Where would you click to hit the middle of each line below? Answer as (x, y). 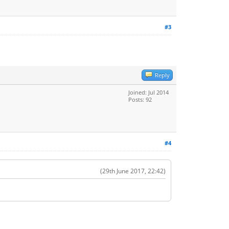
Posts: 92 (140, 99)
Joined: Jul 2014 (148, 92)
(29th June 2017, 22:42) (133, 171)
